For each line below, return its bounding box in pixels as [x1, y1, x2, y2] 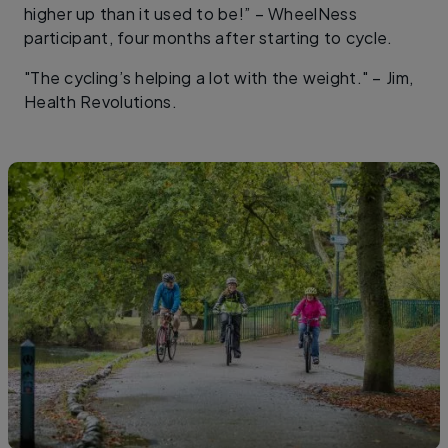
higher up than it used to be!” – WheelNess [24, 3, 357, 25]
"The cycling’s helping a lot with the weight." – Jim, [24, 67, 414, 89]
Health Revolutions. [24, 91, 177, 113]
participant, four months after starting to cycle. [24, 27, 393, 49]
